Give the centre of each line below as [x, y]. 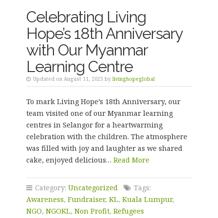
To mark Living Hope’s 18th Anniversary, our [103, 101]
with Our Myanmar [87, 50]
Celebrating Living [86, 17]
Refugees [128, 211]
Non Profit [92, 211]
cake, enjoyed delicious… [70, 160]
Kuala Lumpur [147, 199]
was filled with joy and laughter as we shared [104, 148]
